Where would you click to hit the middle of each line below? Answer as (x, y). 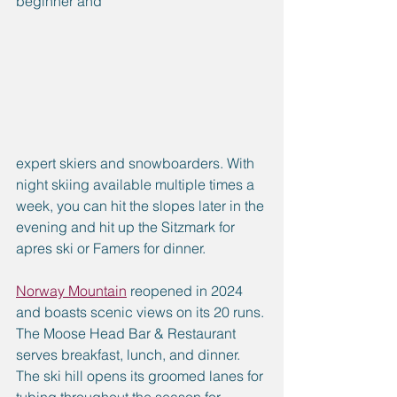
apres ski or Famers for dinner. (111, 249)
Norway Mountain (71, 291)
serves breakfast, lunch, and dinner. (130, 355)
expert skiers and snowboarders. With (137, 163)
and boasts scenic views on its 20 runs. (142, 312)
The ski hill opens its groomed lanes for (141, 376)
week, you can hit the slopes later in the (142, 206)
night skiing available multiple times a (137, 185)
